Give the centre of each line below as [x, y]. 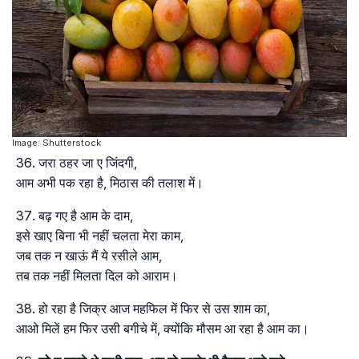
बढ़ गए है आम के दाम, [86, 216]
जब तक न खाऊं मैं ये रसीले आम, [89, 256]
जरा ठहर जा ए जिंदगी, [88, 163]
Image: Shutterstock [56, 143]
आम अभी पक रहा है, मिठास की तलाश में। [110, 183]
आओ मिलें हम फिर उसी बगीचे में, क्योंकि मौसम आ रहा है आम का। [163, 329]
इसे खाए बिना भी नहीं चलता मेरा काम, [100, 236]
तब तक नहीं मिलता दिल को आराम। [97, 276]
